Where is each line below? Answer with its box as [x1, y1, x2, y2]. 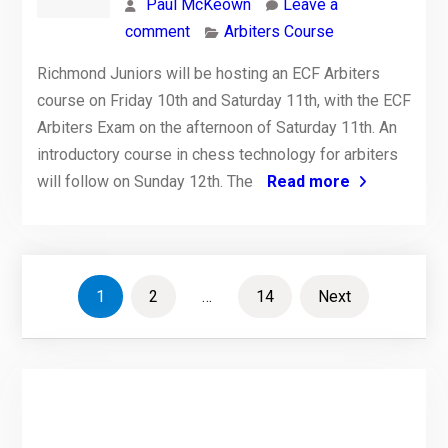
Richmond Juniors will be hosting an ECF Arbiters [36, 63, 380, 83]
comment [124, 21, 190, 41]
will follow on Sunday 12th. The [36, 171, 257, 191]
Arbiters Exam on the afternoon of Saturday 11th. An [36, 117, 397, 137]
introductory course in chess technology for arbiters [36, 144, 398, 164]
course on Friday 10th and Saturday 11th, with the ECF [36, 90, 411, 110]
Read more [266, 171, 350, 191]
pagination [40, 310, 146, 336]
